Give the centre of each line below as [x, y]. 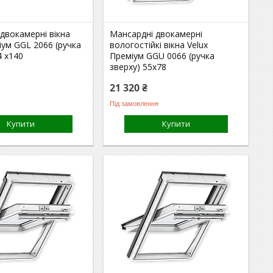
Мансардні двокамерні [156, 34]
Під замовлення [134, 103]
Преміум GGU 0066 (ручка [162, 56]
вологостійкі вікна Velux [159, 45]
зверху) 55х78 [138, 67]
